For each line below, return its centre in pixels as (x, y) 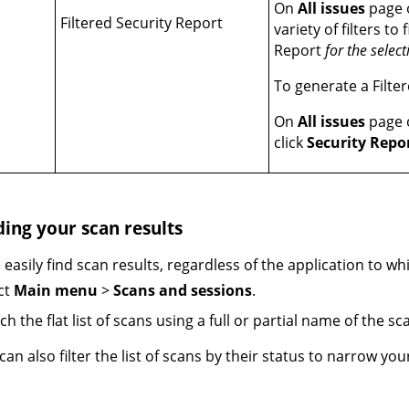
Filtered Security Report (142, 23)
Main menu (56, 290)
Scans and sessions (183, 290)
